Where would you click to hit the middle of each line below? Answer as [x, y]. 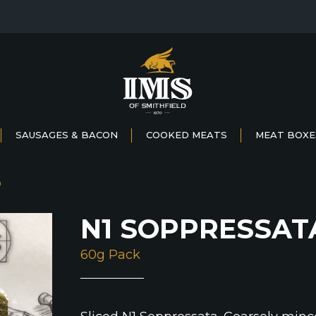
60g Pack [110, 255]
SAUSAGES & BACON [67, 135]
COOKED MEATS [187, 135]
